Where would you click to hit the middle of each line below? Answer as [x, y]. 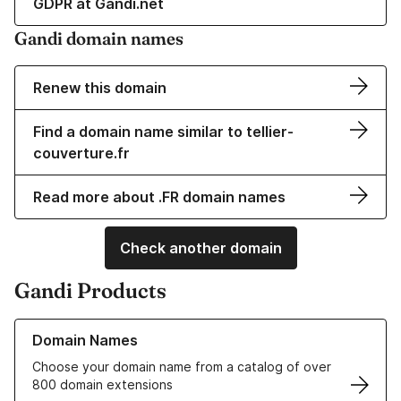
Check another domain [200, 248]
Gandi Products [90, 291]
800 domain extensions [102, 385]
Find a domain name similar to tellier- [163, 132]
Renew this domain [100, 88]
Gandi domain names [99, 38]
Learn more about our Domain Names [125, 328]
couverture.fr [81, 154]
